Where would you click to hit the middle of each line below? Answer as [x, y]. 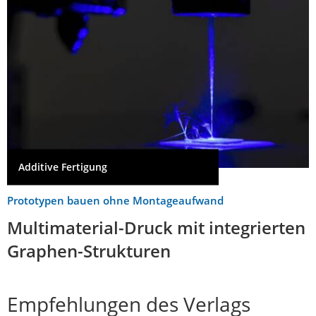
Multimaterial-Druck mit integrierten [156, 227]
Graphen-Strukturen [89, 250]
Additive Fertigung [63, 167]
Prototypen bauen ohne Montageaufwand [115, 200]
